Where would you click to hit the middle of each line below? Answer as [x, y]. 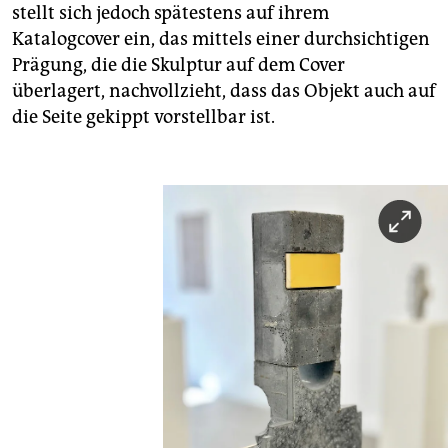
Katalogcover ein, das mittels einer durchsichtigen [221, 38]
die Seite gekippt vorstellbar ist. [143, 116]
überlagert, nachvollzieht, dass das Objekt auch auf [224, 90]
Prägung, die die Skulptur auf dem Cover [178, 64]
